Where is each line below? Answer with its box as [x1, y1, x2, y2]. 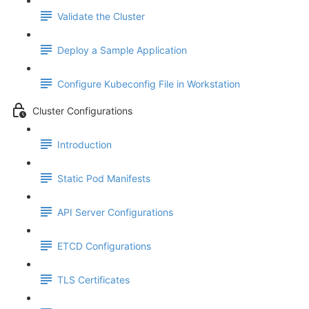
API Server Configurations [57, 206, 173, 219]
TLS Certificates [57, 274, 130, 286]
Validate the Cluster [57, 10, 145, 23]
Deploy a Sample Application [57, 44, 187, 57]
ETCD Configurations [57, 240, 151, 252]
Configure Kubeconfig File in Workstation [57, 78, 240, 90]
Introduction [57, 139, 112, 151]
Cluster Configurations [32, 105, 132, 117]
